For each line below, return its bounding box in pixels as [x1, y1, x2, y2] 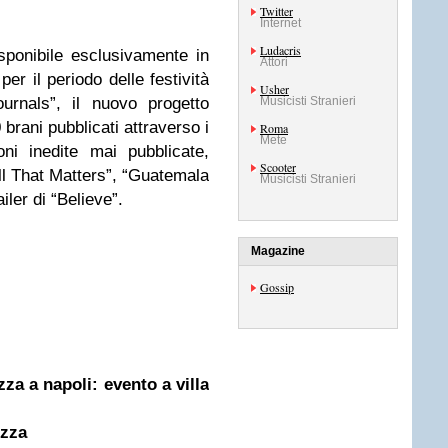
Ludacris [260, 42, 301, 58]
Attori [260, 55, 288, 69]
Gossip [260, 279, 294, 295]
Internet [260, 16, 301, 30]
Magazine [251, 244, 305, 258]
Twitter [260, 3, 293, 19]
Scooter [260, 159, 296, 175]
